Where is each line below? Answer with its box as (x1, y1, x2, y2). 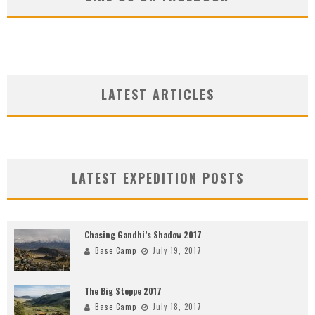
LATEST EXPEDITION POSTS (71, 169, 244, 188)
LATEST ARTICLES (101, 85, 214, 104)
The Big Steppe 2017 (84, 285, 162, 297)
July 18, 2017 (153, 301, 202, 313)
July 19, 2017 (153, 245, 202, 257)
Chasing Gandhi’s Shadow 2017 (84, 229, 202, 241)
